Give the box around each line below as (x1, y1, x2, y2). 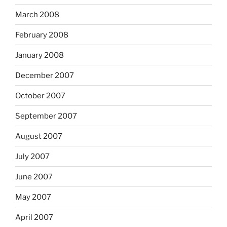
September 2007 (15, 111, 77, 121)
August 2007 (15, 131, 62, 141)
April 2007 (15, 212, 53, 222)
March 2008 (15, 10, 59, 19)
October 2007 (15, 91, 65, 100)
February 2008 (15, 30, 68, 40)
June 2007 (15, 172, 53, 181)
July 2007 (15, 152, 50, 161)
